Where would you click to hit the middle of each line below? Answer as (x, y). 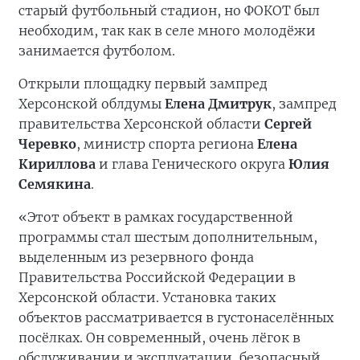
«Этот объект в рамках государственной (156, 217)
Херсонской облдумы (92, 104)
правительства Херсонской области (141, 124)
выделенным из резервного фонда (136, 258)
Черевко (47, 144)
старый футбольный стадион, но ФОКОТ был (169, 11)
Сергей (288, 124)
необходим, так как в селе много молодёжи (167, 31)
